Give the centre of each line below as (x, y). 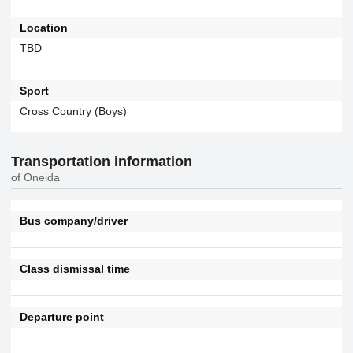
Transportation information (102, 161)
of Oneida (35, 177)
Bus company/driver (73, 221)
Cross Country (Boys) (73, 111)
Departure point (61, 317)
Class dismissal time (74, 269)
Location (43, 27)
